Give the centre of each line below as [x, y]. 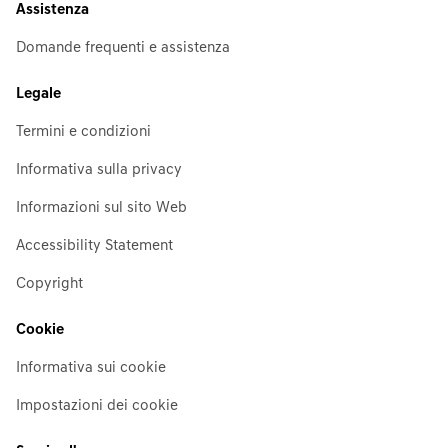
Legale [38, 94]
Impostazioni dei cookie [97, 406]
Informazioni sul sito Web [101, 208]
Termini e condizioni [83, 132]
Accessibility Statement [94, 246]
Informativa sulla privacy [99, 170]
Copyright [49, 284]
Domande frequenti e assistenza [123, 48]
